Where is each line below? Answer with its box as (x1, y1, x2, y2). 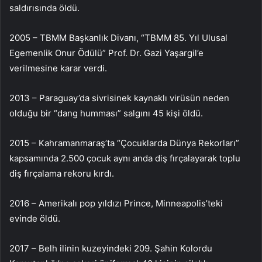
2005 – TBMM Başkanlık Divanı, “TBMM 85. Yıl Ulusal (9, 32, 227, 43)
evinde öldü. (9, 212, 60, 224)
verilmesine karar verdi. (9, 62, 107, 74)
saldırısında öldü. (9, 2, 80, 13)
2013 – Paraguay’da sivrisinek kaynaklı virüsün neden (9, 92, 229, 104)
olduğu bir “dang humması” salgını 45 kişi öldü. (9, 107, 203, 119)
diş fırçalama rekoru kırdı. (9, 167, 114, 179)
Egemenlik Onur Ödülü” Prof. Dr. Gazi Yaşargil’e (9, 47, 204, 58)
